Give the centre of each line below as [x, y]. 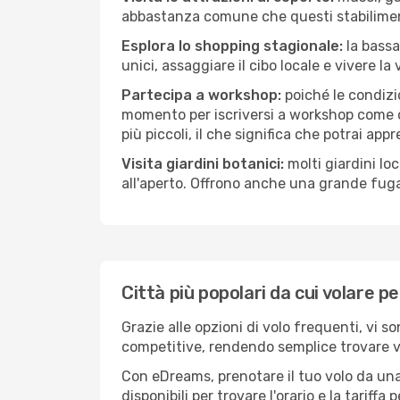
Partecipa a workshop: [201, 95]
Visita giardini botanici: [203, 164]
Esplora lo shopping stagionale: [232, 46]
